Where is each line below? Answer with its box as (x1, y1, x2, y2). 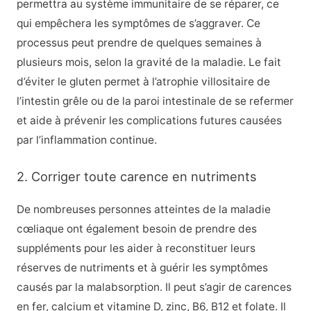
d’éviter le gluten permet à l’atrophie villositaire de (16, 74, 270, 88)
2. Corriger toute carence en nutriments (16, 168, 257, 184)
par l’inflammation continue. (16, 133, 157, 146)
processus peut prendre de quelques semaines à (16, 35, 262, 49)
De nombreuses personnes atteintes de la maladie (16, 202, 271, 216)
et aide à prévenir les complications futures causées (16, 113, 282, 127)
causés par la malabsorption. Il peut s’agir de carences (16, 280, 292, 294)
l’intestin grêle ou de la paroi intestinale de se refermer (16, 94, 294, 108)
